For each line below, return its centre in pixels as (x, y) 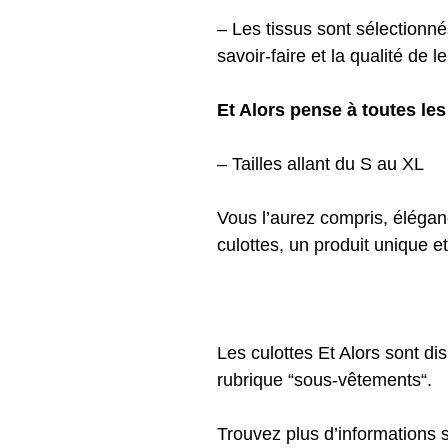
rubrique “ (255, 379)
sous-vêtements (357, 379)
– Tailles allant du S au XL (320, 163)
